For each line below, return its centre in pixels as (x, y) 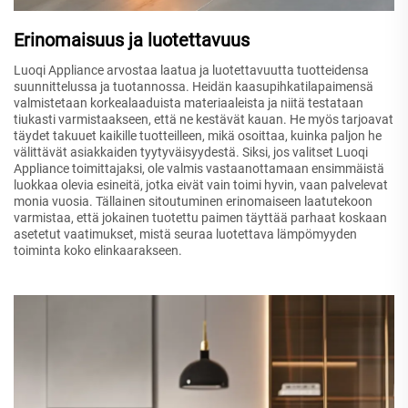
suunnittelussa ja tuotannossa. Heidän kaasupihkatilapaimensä (194, 87)
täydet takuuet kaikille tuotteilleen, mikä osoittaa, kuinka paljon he (198, 136)
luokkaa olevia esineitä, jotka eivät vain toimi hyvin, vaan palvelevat (201, 185)
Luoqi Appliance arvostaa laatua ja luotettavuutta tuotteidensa (191, 71)
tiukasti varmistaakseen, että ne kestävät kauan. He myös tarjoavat (204, 120)
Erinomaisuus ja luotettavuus (132, 41)
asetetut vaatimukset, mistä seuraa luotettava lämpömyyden (185, 235)
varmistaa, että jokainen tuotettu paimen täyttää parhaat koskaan (200, 218)
